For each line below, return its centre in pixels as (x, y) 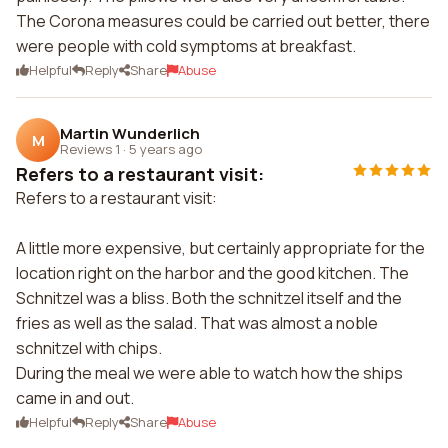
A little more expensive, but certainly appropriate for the (220, 248)
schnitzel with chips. (89, 348)
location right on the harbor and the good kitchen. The (212, 273)
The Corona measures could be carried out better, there (223, 21)
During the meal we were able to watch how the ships (209, 373)
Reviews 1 (90, 148)
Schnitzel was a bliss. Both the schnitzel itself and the (209, 298)
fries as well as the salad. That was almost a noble (197, 323)
